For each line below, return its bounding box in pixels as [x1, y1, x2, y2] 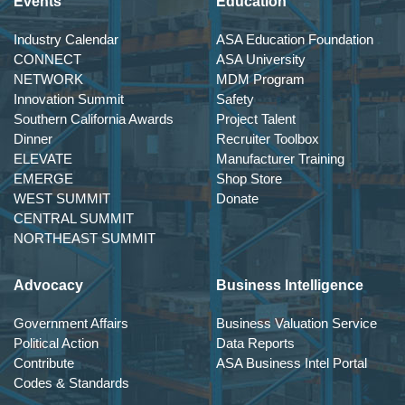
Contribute [14, 355, 74, 372]
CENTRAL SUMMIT [14, 211, 134, 227]
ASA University [216, 52, 306, 68]
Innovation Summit [14, 91, 124, 108]
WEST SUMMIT [14, 191, 110, 207]
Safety [216, 91, 254, 108]
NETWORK [14, 71, 83, 88]
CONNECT [14, 52, 81, 68]
